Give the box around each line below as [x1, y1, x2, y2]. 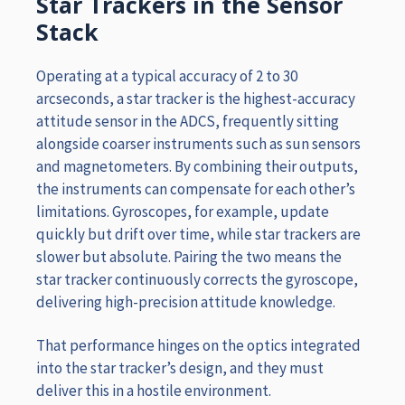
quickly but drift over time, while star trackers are [36, 224, 361, 245]
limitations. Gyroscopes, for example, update [36, 202, 329, 222]
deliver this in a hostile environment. [36, 380, 271, 400]
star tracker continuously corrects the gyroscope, [36, 269, 358, 290]
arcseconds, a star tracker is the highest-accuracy [36, 89, 355, 109]
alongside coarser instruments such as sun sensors [36, 134, 361, 155]
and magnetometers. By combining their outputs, [36, 156, 358, 177]
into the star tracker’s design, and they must [36, 357, 324, 378]
